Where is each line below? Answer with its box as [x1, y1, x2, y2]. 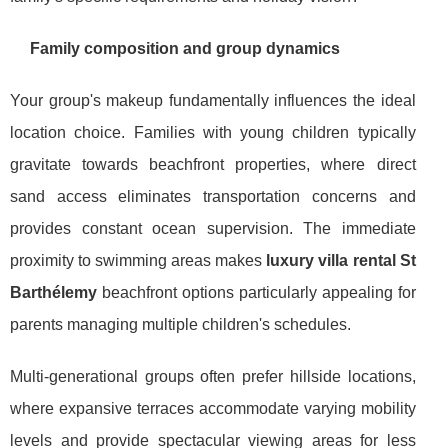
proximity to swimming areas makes [10, 251, 267, 269]
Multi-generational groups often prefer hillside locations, [10, 367, 416, 385]
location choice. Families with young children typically [10, 123, 416, 141]
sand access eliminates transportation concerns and [10, 187, 416, 205]
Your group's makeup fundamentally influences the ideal [10, 91, 416, 109]
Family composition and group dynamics [30, 39, 340, 57]
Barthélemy [10, 283, 97, 301]
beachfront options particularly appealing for [97, 283, 416, 301]
